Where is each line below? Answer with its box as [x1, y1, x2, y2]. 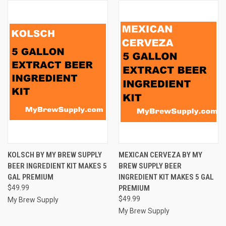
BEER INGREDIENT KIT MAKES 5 [8, 161, 107, 171]
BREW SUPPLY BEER [118, 161, 182, 171]
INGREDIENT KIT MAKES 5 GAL [118, 172, 214, 182]
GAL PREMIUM [8, 172, 53, 182]
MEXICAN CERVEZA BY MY [118, 150, 202, 159]
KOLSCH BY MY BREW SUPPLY [8, 150, 102, 159]
